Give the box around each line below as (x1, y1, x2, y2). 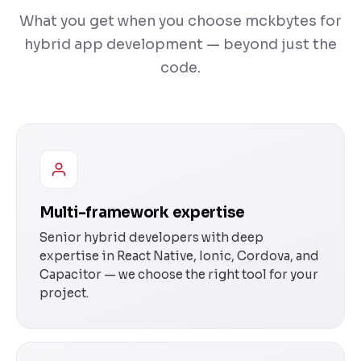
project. (39, 284, 89, 301)
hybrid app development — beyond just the (24, 35, 337, 53)
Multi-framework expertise (39, 202, 246, 222)
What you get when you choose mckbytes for (19, 11, 342, 30)
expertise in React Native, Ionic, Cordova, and (39, 247, 319, 263)
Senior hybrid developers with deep (39, 229, 263, 245)
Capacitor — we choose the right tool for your (39, 266, 318, 282)
